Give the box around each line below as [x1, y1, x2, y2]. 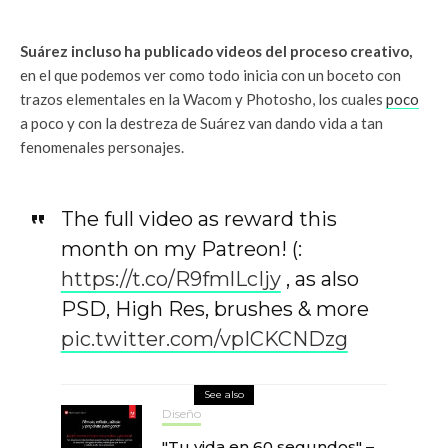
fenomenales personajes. [20, 138, 184, 157]
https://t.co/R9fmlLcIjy [60, 267, 281, 292]
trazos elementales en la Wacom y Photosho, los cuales [20, 90, 386, 109]
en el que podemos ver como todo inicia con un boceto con [20, 66, 401, 85]
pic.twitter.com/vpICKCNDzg [60, 327, 348, 352]
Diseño [162, 406, 202, 422]
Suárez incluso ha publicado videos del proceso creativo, [20, 42, 412, 61]
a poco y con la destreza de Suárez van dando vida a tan [20, 114, 383, 133]
